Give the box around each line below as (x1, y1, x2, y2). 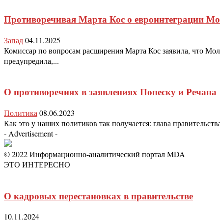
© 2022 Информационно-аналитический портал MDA (4, 149, 185, 159)
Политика (4, 108, 37, 118)
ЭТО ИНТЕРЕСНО (4, 159, 70, 169)
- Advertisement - (4, 128, 57, 138)
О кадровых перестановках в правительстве (4, 189, 193, 202)
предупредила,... (4, 55, 59, 66)
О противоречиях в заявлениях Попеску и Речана (4, 85, 217, 99)
